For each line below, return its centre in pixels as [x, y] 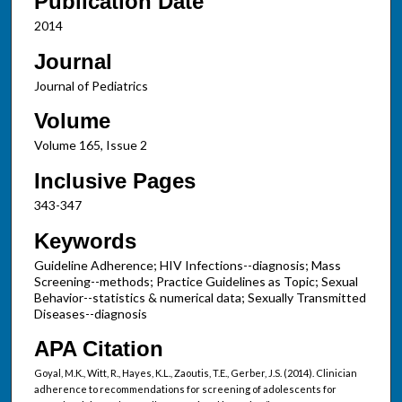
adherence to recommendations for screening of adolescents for [185, 389]
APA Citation [98, 349]
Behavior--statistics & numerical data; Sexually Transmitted [200, 297]
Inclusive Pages [114, 180]
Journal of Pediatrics [91, 85]
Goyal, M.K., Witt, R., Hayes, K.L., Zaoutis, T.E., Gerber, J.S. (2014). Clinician [195, 373]
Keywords [85, 240]
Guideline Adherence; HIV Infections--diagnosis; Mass [187, 265]
